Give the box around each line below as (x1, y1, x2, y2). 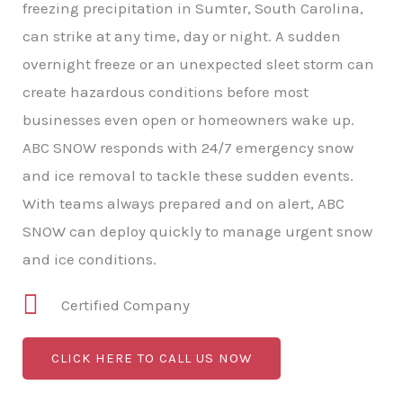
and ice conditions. (22, 249, 157, 268)
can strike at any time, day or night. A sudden (22, 26, 341, 45)
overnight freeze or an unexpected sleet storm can (22, 54, 374, 73)
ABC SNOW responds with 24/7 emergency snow (22, 138, 354, 157)
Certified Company (60, 295, 190, 314)
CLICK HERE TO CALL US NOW (51, 349, 252, 366)
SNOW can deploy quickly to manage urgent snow (22, 221, 372, 240)
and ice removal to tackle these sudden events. (22, 166, 354, 184)
